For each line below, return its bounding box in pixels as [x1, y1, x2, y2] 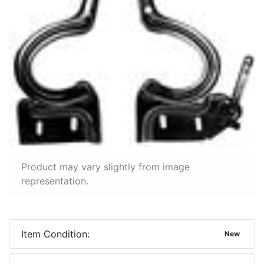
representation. [21, 175, 88, 187]
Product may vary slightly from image [21, 161, 190, 173]
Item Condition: [21, 228, 90, 240]
